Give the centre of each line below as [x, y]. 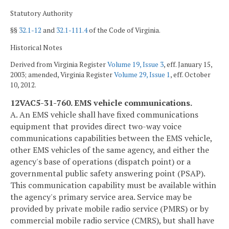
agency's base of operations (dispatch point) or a [100, 161]
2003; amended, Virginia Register [62, 75]
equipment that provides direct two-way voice [96, 126]
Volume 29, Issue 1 [142, 75]
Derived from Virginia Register [59, 65]
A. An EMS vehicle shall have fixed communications [104, 114]
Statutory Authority [41, 13]
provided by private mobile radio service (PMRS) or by [109, 208]
